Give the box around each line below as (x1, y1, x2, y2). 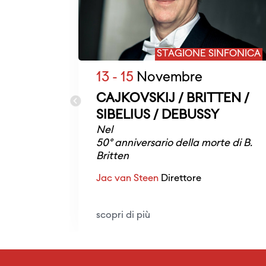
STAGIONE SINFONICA (157, 49, 261, 59)
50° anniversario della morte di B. (96, 138, 252, 148)
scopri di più (96, 211, 150, 220)
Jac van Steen (96, 174, 159, 183)
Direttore (159, 174, 201, 183)
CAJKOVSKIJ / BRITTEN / (96, 93, 249, 105)
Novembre (134, 71, 202, 84)
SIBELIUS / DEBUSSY (96, 109, 219, 122)
